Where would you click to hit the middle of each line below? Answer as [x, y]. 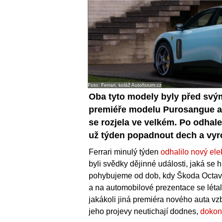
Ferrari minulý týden [125, 152]
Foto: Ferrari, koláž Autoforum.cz [125, 85]
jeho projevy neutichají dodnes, [144, 212]
